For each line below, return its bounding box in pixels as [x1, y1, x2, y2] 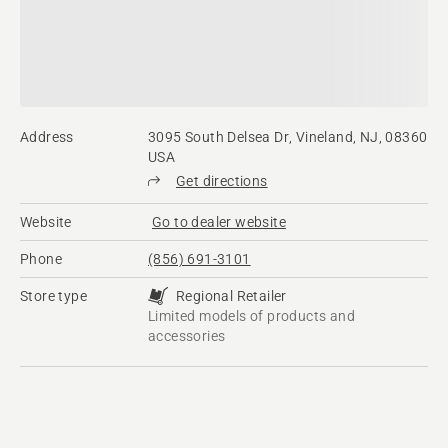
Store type [20, 288, 87, 305]
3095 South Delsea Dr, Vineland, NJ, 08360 [148, 129, 428, 146]
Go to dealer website [152, 214, 286, 231]
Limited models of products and [148, 308, 355, 325]
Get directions [176, 173, 268, 190]
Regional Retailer [176, 288, 287, 305]
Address [20, 129, 74, 146]
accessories [148, 328, 226, 345]
